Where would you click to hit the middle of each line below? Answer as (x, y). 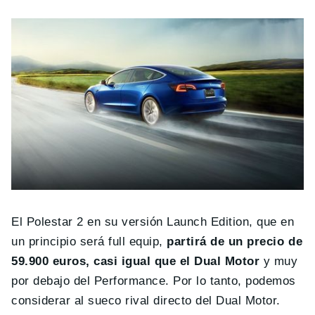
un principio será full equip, (89, 241)
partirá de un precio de (235, 241)
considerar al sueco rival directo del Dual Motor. (146, 300)
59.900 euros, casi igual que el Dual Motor (136, 261)
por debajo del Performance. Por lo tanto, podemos (154, 281)
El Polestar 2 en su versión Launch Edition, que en (153, 221)
